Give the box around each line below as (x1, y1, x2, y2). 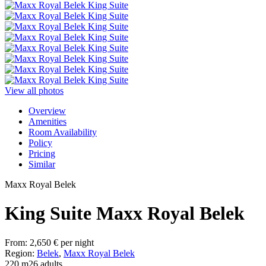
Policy (28, 138, 52, 148)
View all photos (5, 85, 64, 96)
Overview (28, 106, 66, 116)
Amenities (28, 116, 66, 126)
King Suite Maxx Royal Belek (5, 202, 245, 224)
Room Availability (28, 127, 97, 137)
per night (61, 237, 94, 248)
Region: (5, 248, 34, 258)
